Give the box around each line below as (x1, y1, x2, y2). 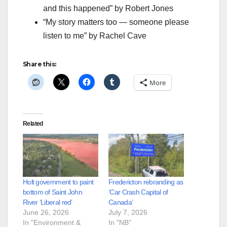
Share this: (23, 60, 56, 68)
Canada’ (108, 198, 133, 206)
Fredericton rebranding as (108, 177, 183, 186)
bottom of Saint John (23, 187, 83, 196)
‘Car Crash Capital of (108, 187, 168, 196)
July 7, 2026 (108, 208, 147, 216)
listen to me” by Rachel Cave (43, 31, 146, 40)
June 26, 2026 (23, 208, 69, 216)
